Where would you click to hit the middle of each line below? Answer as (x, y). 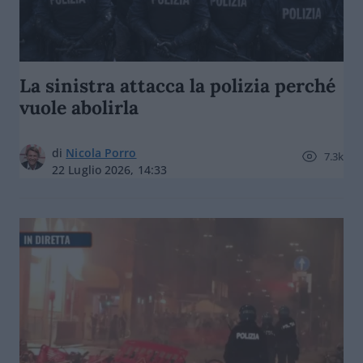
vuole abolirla (79, 107)
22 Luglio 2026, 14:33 (110, 170)
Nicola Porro (101, 153)
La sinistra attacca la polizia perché (177, 85)
